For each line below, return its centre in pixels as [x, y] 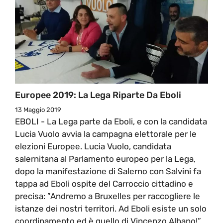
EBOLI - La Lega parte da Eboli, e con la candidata [111, 121]
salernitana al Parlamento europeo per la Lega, [105, 159]
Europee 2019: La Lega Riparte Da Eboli [98, 95]
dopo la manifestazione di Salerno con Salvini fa [108, 171]
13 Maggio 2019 [38, 110]
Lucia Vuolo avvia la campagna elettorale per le [106, 134]
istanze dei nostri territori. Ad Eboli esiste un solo [111, 208]
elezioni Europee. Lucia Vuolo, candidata [93, 146]
